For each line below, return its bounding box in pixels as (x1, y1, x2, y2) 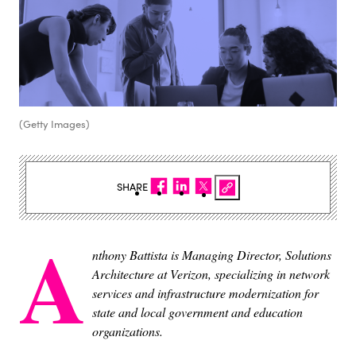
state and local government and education (92, 303, 303, 320)
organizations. (92, 322, 163, 339)
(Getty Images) (19, 116, 90, 131)
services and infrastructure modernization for (92, 284, 319, 301)
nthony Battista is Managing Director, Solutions (92, 246, 331, 263)
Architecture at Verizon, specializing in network (92, 265, 330, 282)
